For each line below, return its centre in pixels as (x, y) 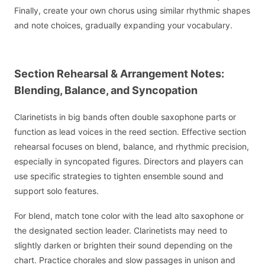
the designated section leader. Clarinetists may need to (121, 231)
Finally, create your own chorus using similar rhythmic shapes (132, 11)
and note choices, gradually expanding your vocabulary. (123, 25)
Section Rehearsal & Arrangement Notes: (119, 74)
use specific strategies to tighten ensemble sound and (119, 176)
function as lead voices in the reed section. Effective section (130, 131)
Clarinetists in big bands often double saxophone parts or (125, 117)
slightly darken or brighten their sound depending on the (123, 245)
